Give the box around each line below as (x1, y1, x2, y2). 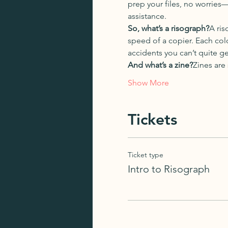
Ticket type (127, 150, 163, 159)
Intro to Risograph (127, 163, 210, 175)
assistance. (127, 11, 166, 21)
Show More (127, 78, 169, 88)
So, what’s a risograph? (127, 23, 209, 33)
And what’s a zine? (127, 60, 193, 70)
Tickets (127, 110, 177, 129)
